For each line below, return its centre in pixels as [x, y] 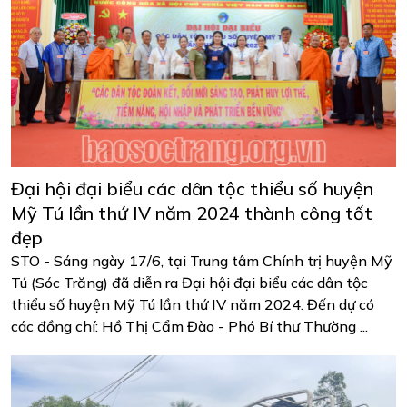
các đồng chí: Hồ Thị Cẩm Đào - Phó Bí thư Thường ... [189, 327]
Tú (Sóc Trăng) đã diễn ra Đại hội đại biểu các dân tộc [189, 283]
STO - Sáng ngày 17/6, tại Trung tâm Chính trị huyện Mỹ [202, 261]
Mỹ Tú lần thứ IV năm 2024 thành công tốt [192, 213]
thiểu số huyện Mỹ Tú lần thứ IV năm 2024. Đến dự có [193, 305]
